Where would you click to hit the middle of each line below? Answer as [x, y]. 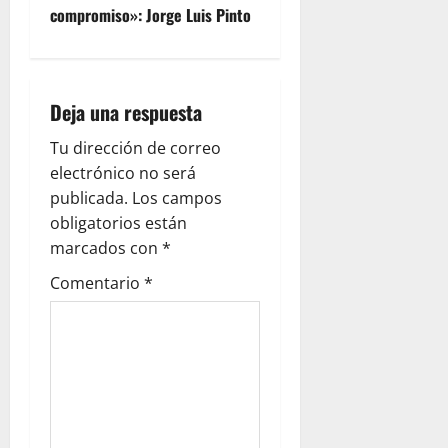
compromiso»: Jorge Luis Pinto [150, 14]
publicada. [89, 197]
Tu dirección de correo [135, 147]
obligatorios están [118, 222]
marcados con [106, 247]
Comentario [97, 282]
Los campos [177, 197]
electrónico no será [123, 172]
